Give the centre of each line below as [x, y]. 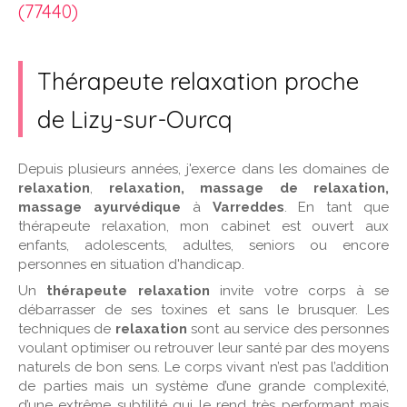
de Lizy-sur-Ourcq [135, 119]
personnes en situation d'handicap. [131, 264]
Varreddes [248, 207]
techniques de [67, 329]
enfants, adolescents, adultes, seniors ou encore [203, 245]
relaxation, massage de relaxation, [248, 188]
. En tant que [337, 207]
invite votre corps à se [299, 291]
